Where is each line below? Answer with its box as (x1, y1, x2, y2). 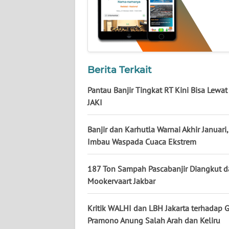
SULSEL (20, 110, 43, 119)
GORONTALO (20, 148, 59, 157)
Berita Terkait (87, 64, 152, 76)
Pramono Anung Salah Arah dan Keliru (87, 215, 220, 226)
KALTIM (20, 72, 43, 81)
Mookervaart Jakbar (87, 176, 155, 187)
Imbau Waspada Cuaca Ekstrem (87, 136, 196, 147)
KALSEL (20, 34, 44, 43)
